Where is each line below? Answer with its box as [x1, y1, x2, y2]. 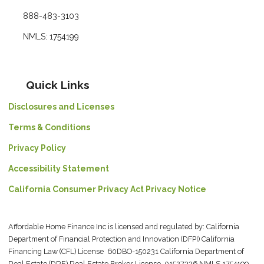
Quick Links [26, 78, 90, 92]
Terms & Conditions [8, 123, 90, 133]
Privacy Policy [8, 143, 66, 153]
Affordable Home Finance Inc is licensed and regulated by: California [8, 222, 239, 232]
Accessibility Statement [8, 164, 109, 174]
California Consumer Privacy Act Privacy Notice [8, 184, 206, 194]
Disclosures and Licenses [8, 102, 114, 112]
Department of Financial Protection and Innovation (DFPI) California [8, 235, 235, 244]
